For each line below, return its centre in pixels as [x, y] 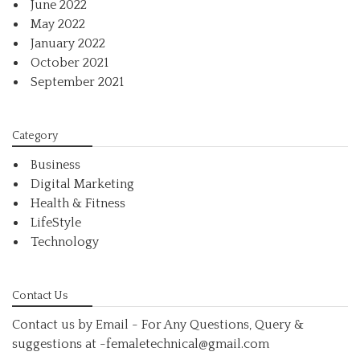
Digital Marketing [82, 184]
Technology [65, 241]
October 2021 [70, 62]
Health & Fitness [78, 203]
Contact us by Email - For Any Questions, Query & [158, 324]
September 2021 [77, 82]
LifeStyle [56, 222]
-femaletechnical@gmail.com [184, 344]
